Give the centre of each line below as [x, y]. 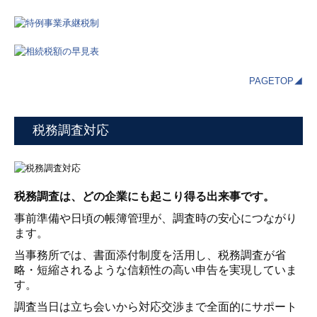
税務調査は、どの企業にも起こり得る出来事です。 [144, 196]
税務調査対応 [71, 131]
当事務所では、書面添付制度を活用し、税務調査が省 [150, 255]
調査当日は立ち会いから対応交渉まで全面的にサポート [156, 307]
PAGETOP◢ [276, 81]
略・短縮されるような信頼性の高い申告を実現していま [156, 270]
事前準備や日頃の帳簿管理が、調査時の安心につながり [156, 218]
